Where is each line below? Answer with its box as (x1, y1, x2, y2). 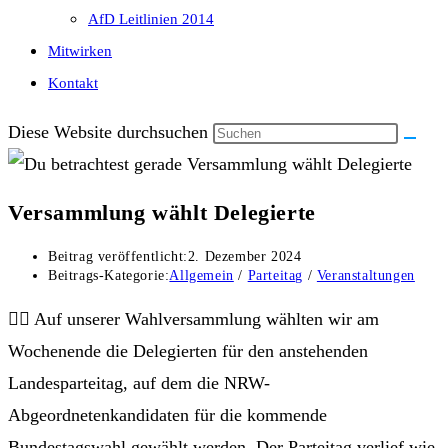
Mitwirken (48, 43, 112, 59)
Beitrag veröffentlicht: (48, 248, 188, 264)
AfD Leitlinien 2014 (88, 11, 214, 27)
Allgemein (169, 267, 234, 283)
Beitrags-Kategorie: (48, 267, 170, 283)
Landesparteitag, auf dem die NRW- (8, 372, 270, 393)
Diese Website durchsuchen (8, 122, 213, 142)
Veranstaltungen (316, 267, 415, 283)
